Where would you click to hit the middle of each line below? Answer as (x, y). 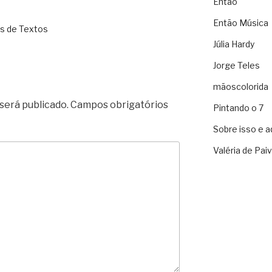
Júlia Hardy (233, 44)
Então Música (240, 23)
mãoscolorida (240, 87)
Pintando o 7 (238, 108)
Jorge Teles (236, 66)
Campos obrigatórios (119, 104)
